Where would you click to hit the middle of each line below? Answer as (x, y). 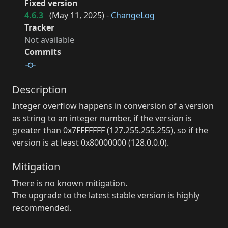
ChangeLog (133, 16)
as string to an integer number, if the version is (102, 118)
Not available (49, 40)
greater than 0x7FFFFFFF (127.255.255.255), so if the (110, 130)
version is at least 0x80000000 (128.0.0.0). (91, 142)
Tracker (39, 28)
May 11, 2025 (77, 16)
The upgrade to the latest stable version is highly (106, 195)
